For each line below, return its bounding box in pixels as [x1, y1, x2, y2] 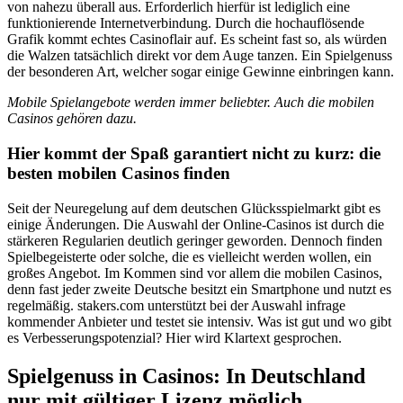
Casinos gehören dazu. [7, 111, 137, 127]
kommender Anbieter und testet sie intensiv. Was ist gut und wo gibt [7, 313, 391, 329]
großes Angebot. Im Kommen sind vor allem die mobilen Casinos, [7, 264, 382, 281]
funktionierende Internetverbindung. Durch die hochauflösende [7, 15, 364, 31]
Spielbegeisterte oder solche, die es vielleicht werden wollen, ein [7, 248, 372, 264]
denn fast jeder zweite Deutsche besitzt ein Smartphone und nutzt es [7, 281, 391, 297]
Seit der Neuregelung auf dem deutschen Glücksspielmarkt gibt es [7, 200, 381, 216]
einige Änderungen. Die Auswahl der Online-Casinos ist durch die [7, 216, 384, 232]
